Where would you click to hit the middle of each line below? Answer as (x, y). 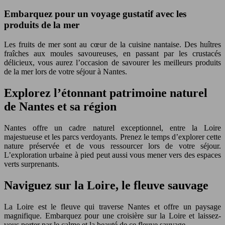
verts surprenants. (32, 164)
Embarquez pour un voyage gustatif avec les (95, 14)
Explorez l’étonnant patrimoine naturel (106, 93)
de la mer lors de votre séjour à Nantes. (66, 71)
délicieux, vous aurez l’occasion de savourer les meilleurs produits (113, 62)
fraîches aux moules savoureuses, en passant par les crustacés (113, 53)
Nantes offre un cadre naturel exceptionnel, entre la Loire (113, 128)
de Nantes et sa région (60, 106)
